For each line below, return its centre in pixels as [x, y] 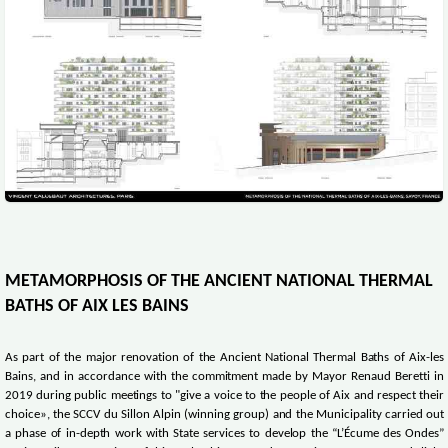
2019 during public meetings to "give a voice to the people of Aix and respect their [225, 396]
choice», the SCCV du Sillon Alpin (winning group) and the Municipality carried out [225, 415]
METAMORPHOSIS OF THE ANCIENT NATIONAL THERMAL [219, 282]
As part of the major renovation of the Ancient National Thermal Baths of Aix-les [225, 358]
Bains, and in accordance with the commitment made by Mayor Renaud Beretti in [225, 377]
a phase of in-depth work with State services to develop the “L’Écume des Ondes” [225, 434]
